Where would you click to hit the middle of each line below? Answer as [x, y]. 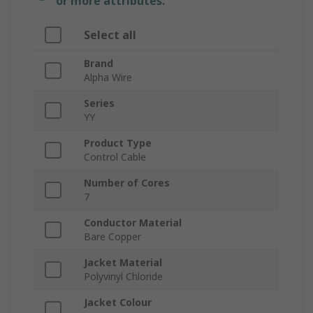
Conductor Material [133, 223]
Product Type [118, 143]
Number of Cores [127, 183]
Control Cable [115, 157]
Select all [110, 35]
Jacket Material [123, 263]
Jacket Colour [118, 303]
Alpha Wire [108, 78]
